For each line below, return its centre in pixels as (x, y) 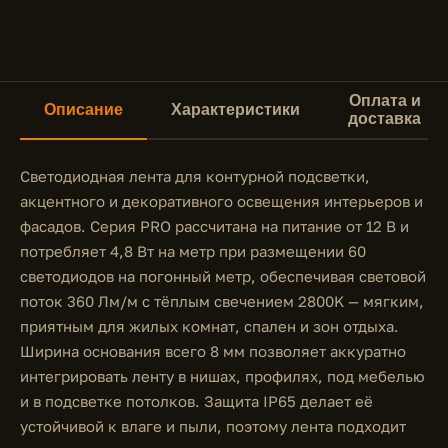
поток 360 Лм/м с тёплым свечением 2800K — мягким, (222, 301)
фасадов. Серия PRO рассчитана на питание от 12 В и (214, 226)
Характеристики (235, 109)
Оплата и (384, 100)
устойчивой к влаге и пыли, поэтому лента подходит (213, 426)
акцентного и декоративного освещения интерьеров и (221, 201)
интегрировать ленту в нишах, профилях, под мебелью (222, 376)
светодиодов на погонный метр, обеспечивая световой (223, 276)
